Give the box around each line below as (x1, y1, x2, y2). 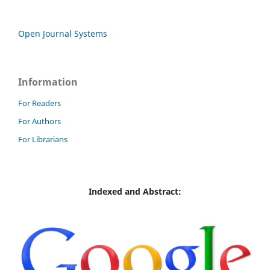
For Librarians (18, 134, 67, 145)
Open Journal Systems (18, 28, 107, 40)
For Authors (18, 116, 61, 127)
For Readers (18, 98, 61, 109)
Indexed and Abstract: (89, 186, 181, 198)
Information (18, 75, 78, 89)
